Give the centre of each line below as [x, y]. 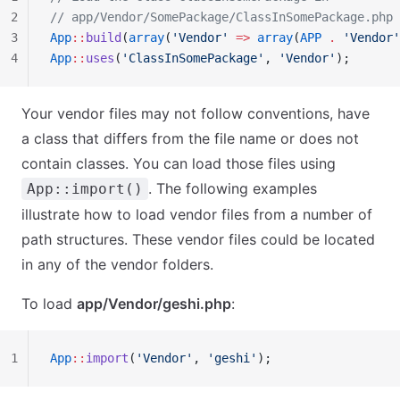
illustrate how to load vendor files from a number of [197, 214]
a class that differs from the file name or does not [190, 138]
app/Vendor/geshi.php [154, 304]
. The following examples [233, 188]
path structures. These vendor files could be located [198, 239]
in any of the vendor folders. [117, 264]
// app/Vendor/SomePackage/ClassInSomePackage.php [221, 17]
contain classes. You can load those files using [179, 163]
